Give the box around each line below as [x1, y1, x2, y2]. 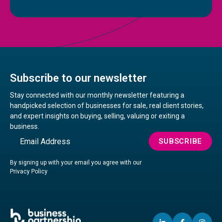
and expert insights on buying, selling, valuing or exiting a [10, 112, 185, 120]
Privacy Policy [10, 168, 48, 175]
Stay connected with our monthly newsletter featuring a [10, 91, 184, 99]
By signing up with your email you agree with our [10, 159, 142, 166]
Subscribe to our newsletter [10, 72, 147, 85]
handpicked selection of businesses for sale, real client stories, [10, 102, 204, 110]
